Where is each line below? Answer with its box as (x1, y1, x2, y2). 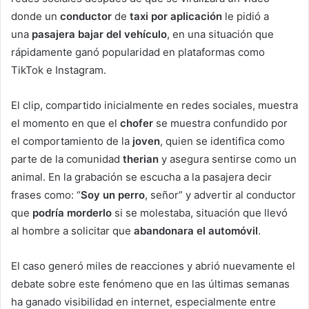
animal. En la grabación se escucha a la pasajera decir (11, 170, 272, 184)
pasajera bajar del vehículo (32, 28, 167, 41)
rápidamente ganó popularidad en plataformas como (11, 46, 265, 59)
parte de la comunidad (11, 152, 123, 166)
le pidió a (222, 10, 269, 23)
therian (123, 152, 159, 166)
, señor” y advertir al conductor (145, 188, 296, 202)
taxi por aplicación (130, 10, 222, 23)
